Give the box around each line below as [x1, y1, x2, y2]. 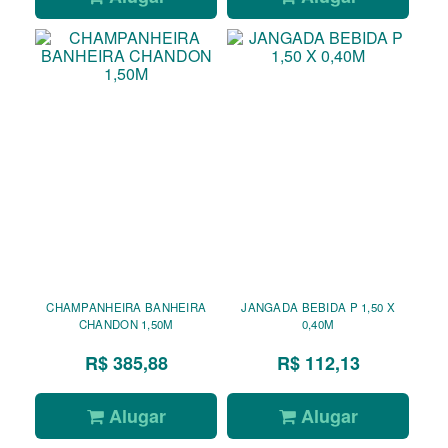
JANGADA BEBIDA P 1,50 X [241, 298, 395, 315]
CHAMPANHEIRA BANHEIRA [46, 298, 207, 315]
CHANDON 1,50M [78, 315, 174, 332]
